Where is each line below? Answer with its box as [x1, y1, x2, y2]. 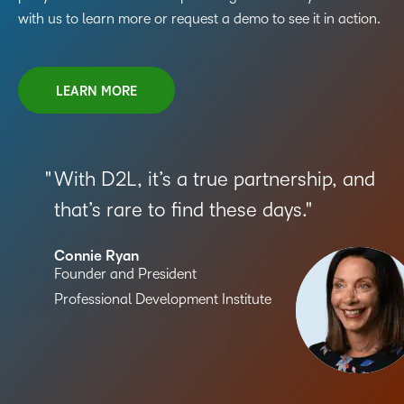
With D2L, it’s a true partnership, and [54, 169, 375, 191]
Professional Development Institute [54, 291, 271, 308]
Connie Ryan [54, 248, 139, 265]
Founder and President [54, 266, 197, 282]
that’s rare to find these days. [54, 199, 306, 222]
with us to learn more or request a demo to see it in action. [18, 11, 381, 27]
